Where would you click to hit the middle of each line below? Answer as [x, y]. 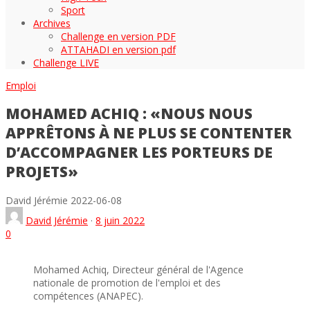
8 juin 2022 [120, 220]
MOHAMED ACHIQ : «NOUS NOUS [129, 114]
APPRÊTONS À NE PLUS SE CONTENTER [149, 133]
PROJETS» [42, 172]
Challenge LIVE [66, 63]
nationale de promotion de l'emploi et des [127, 282]
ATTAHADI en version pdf [118, 49]
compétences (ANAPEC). [88, 295]
